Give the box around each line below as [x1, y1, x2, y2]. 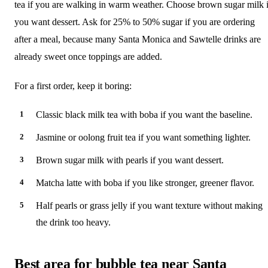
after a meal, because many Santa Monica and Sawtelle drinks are [14, 33, 261, 44]
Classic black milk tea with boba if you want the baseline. [36, 109, 252, 120]
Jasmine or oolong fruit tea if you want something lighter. [36, 132, 251, 142]
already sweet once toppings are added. [14, 51, 162, 62]
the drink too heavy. [36, 217, 111, 227]
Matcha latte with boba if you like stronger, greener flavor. [36, 177, 254, 188]
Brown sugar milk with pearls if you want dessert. [36, 154, 224, 165]
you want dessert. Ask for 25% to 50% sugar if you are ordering [14, 16, 255, 27]
